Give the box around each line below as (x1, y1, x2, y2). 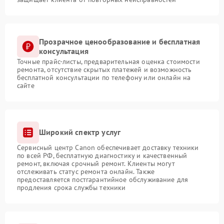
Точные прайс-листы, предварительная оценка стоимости (17, 56, 200, 66)
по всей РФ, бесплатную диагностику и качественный (17, 150, 187, 160)
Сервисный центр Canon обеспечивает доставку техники (17, 142, 199, 152)
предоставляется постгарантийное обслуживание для (17, 174, 188, 184)
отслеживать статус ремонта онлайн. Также (17, 166, 154, 176)
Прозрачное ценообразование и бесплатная (39, 36, 200, 46)
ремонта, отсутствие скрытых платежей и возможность (17, 64, 192, 74)
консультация (39, 45, 88, 56)
